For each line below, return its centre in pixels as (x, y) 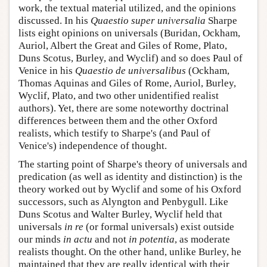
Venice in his (47, 70)
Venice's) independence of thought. (93, 145)
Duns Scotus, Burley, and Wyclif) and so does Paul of (131, 58)
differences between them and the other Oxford (118, 120)
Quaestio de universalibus (131, 70)
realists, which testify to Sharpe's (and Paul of (114, 133)
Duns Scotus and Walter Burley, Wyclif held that (120, 214)
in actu (78, 239)
